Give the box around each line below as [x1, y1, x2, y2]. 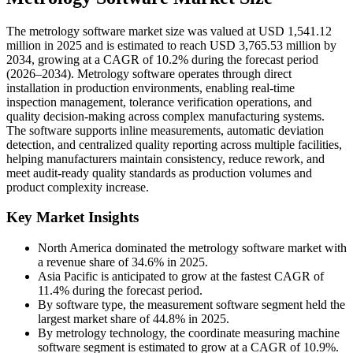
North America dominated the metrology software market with [38, 241, 347, 255]
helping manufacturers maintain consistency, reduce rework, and [6, 151, 325, 165]
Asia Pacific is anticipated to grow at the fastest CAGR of [38, 269, 324, 284]
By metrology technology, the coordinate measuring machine [38, 326, 340, 340]
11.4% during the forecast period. [38, 284, 203, 298]
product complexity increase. [6, 180, 149, 194]
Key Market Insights [6, 209, 139, 226]
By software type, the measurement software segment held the [38, 298, 345, 312]
